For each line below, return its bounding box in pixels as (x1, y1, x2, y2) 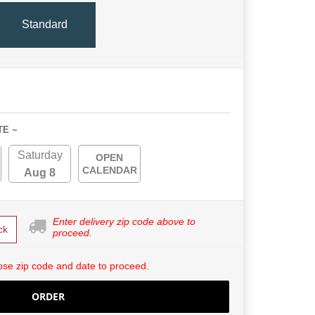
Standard (22, 18, 67, 31)
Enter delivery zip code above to (52, 215, 195, 227)
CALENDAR (82, 164, 137, 176)
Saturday (17, 148, 63, 161)
